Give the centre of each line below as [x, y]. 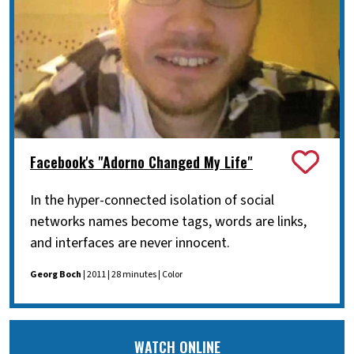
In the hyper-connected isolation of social [152, 200]
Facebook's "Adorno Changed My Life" [141, 162]
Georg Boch [56, 274]
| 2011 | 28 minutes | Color [132, 274]
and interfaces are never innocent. [130, 243]
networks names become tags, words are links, [168, 221]
